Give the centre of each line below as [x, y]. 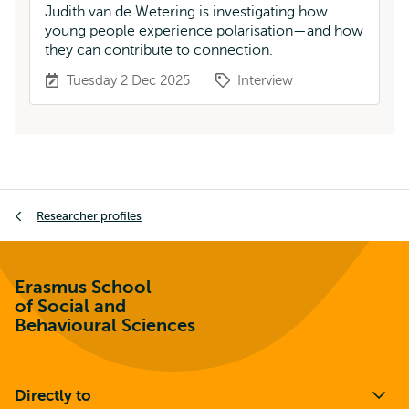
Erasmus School [83, 287]
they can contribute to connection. [159, 50]
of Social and [70, 306]
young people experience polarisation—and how [204, 31]
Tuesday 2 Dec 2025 [128, 80]
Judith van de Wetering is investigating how [186, 12]
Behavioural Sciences [105, 325]
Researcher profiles [89, 215]
